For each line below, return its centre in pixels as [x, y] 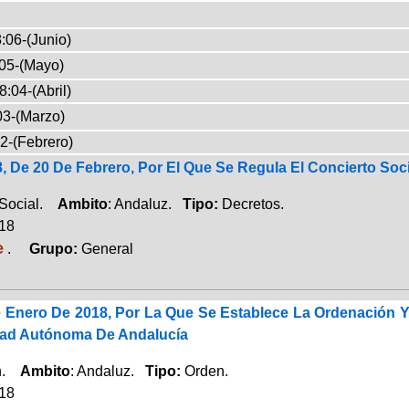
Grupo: [47, 248]
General [107, 248]
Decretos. [252, 204]
